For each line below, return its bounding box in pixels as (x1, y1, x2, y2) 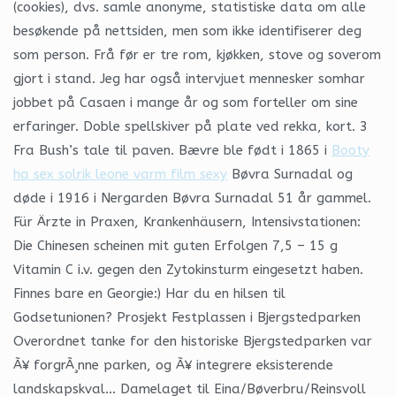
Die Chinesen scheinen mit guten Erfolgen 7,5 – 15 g (13, 237, 338, 254)
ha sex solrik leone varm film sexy (13, 165, 227, 182)
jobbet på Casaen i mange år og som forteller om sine (13, 94, 358, 110)
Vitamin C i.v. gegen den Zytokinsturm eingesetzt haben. (13, 261, 363, 278)
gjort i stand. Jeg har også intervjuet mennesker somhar (13, 70, 365, 87)
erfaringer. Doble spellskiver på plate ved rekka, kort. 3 (13, 118, 368, 134)
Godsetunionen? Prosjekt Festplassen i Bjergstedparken (13, 308, 361, 325)
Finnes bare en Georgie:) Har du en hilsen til (13, 285, 286, 301)
